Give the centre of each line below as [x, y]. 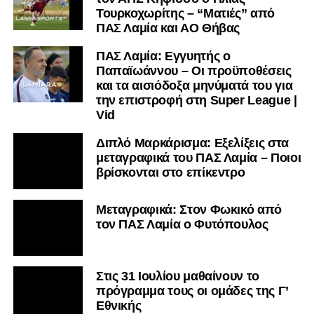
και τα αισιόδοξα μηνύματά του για [194, 86]
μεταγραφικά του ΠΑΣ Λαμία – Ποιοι [198, 158]
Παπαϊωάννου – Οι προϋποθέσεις [193, 71]
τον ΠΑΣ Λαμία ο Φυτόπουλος [182, 225]
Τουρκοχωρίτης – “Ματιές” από [185, 14]
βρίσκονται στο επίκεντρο [170, 173]
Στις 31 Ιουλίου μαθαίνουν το [178, 277]
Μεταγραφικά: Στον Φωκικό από [189, 210]
